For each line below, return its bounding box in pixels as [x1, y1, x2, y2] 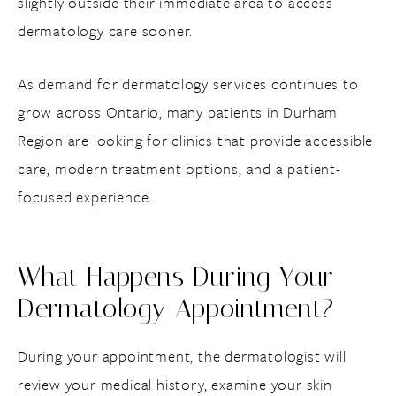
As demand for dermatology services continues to [18, 72, 359, 95]
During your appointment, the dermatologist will [18, 345, 346, 367]
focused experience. [18, 186, 153, 208]
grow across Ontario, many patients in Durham [18, 101, 339, 123]
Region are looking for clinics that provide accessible [18, 129, 374, 151]
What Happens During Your [18, 261, 335, 293]
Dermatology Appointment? [18, 293, 335, 324]
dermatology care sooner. [18, 19, 194, 42]
